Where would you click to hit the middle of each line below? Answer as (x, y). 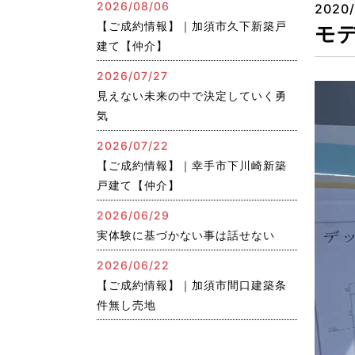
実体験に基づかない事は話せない (186, 235)
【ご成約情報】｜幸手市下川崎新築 (192, 165)
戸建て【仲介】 (138, 185)
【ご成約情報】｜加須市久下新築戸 (192, 26)
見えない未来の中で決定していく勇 (192, 95)
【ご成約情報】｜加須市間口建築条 (192, 285)
